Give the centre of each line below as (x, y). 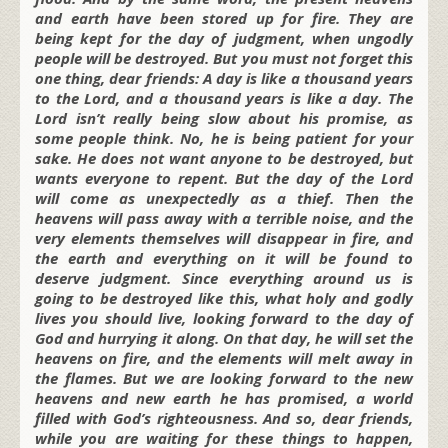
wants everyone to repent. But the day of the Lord (224, 178)
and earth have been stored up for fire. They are (224, 18)
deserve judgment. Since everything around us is (224, 278)
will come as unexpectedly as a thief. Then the (224, 198)
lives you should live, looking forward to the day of (224, 318)
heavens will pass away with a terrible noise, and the (224, 218)
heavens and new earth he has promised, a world (224, 398)
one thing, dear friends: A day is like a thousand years (224, 78)
